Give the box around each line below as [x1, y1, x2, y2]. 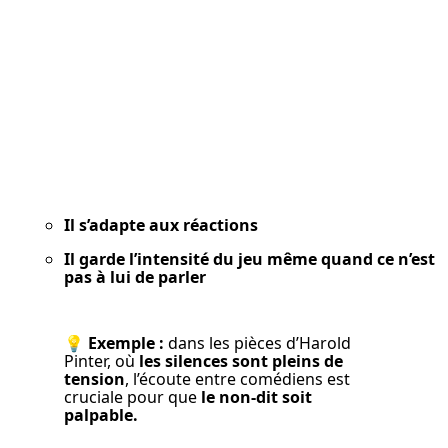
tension [64, 368, 125, 391]
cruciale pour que [64, 386, 201, 409]
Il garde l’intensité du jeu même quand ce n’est [64, 248, 435, 271]
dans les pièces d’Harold [164, 332, 351, 355]
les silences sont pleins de [139, 350, 343, 373]
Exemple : [88, 332, 164, 355]
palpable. [64, 404, 138, 427]
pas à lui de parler [64, 266, 206, 289]
